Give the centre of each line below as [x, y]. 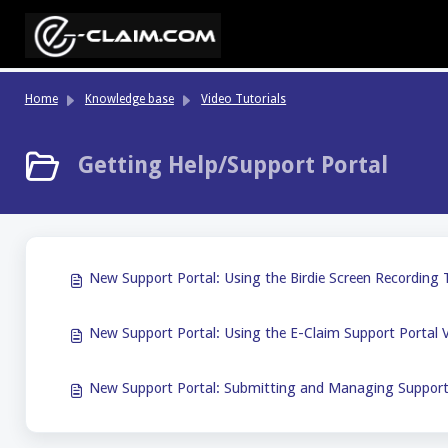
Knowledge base [129, 99]
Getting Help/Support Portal [233, 164]
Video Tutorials [244, 99]
